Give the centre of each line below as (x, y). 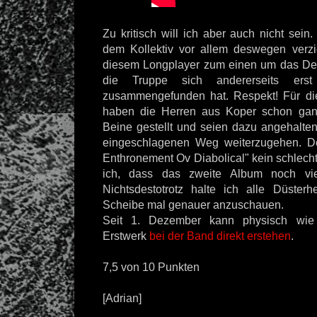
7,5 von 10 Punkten (151, 267)
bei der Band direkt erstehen (220, 236)
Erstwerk (126, 236)
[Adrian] (122, 299)
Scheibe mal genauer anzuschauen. (195, 205)
